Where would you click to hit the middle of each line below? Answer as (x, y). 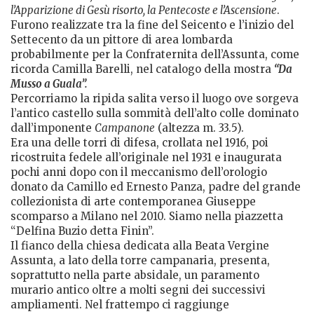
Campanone (125, 128)
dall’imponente (53, 128)
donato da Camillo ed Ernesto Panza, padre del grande (156, 186)
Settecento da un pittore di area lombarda (122, 39)
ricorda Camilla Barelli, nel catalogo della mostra (142, 69)
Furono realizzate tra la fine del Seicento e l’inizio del (152, 25)
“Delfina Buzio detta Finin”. (82, 231)
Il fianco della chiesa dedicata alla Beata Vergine (140, 245)
